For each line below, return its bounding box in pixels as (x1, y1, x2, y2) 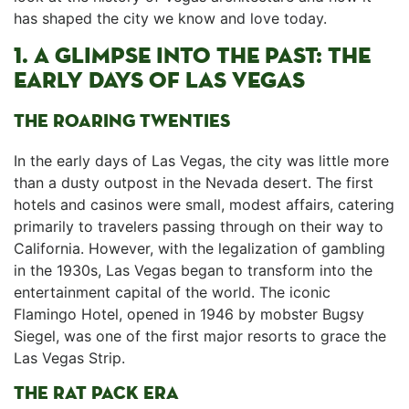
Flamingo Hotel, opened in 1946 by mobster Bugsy (14, 305, 364, 323)
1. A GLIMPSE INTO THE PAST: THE (14, 41, 371, 70)
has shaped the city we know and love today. (14, 9, 327, 27)
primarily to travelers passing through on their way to (14, 217, 383, 236)
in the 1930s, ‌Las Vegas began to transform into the (14, 261, 372, 279)
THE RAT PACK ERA (14, 382, 179, 404)
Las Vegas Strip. (14, 349, 125, 367)
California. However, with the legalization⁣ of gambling (14, 239, 385, 257)
